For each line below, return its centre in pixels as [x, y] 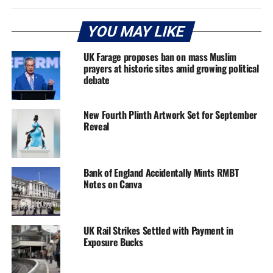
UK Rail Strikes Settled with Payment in [158, 231]
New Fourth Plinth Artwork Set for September [170, 115]
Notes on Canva [112, 184]
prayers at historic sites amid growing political [171, 69]
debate [96, 80]
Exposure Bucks [113, 242]
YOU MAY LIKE [136, 32]
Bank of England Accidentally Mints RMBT [161, 173]
